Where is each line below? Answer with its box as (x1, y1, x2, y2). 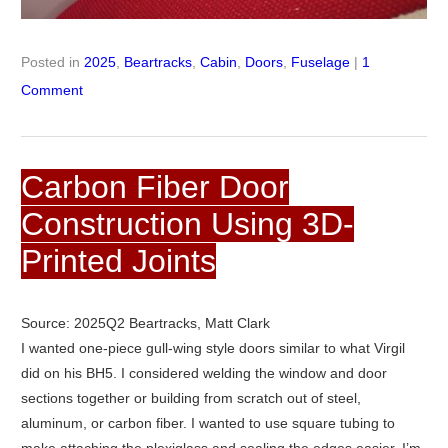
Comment (20, 82, 83, 99)
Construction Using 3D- (20, 206, 354, 243)
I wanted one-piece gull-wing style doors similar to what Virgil (20, 340, 405, 357)
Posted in (20, 54, 84, 71)
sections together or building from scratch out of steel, (20, 390, 361, 407)
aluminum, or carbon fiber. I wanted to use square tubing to (20, 415, 395, 432)
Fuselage (290, 54, 350, 71)
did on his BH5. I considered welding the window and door (20, 365, 387, 382)
